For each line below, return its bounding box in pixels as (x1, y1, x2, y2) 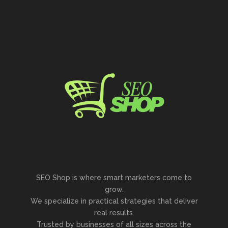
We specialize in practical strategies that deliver (30, 197, 198, 205)
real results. (94, 209, 134, 217)
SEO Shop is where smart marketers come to (36, 174, 192, 182)
